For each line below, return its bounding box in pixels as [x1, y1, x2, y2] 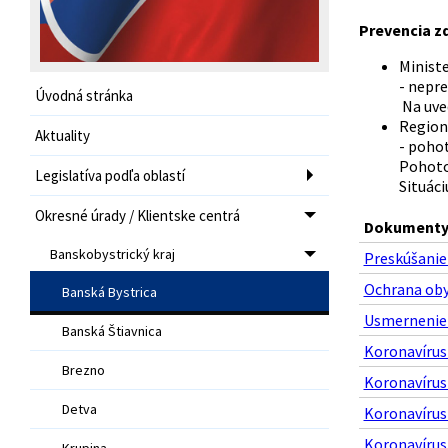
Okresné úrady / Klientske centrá [35, 205, 240, 225]
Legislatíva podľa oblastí [35, 165, 185, 185]
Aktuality [35, 125, 90, 145]
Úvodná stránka [35, 85, 133, 105]
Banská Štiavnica [62, 321, 162, 340]
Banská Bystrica [62, 282, 157, 301]
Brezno [62, 360, 105, 379]
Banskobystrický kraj [50, 244, 175, 263]
